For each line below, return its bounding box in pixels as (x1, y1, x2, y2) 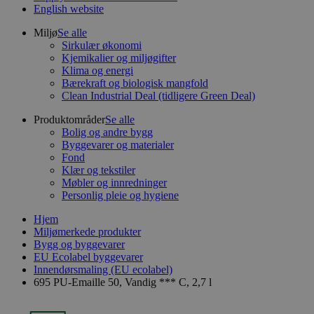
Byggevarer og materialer (62, 139, 174, 151)
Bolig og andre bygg (62, 126, 153, 138)
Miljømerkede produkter (34, 226, 141, 238)
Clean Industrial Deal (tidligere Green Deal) (62, 90, 255, 102)
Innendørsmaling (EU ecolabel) (34, 264, 172, 275)
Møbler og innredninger (62, 177, 167, 189)
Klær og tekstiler (62, 164, 135, 176)
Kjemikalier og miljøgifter (62, 52, 176, 64)
